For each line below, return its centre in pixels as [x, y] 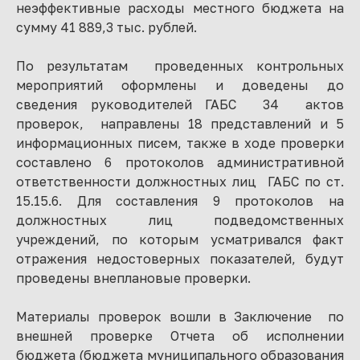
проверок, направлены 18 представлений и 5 [180, 123]
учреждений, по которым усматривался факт [180, 239]
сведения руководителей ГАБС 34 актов [180, 104]
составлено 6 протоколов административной [180, 162]
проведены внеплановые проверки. [133, 278]
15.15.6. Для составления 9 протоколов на [180, 200]
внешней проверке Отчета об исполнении [180, 335]
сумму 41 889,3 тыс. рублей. [106, 27]
